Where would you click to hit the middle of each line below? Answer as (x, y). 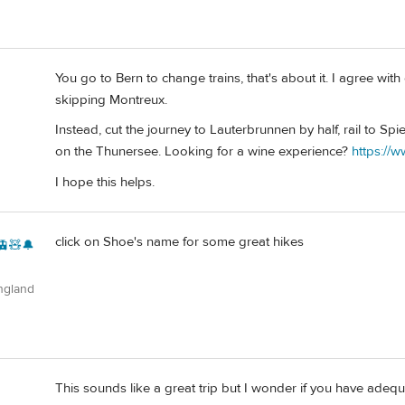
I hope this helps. (105, 182)
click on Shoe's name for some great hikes (179, 241)
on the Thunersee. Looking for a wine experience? (203, 152)
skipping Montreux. (111, 99)
